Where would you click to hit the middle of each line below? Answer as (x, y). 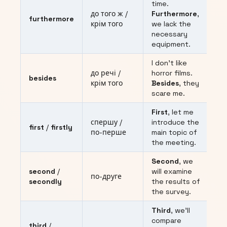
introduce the (175, 122)
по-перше (108, 133)
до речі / (106, 73)
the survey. (171, 192)
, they (189, 83)
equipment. (171, 44)
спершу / (106, 122)
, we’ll (180, 211)
